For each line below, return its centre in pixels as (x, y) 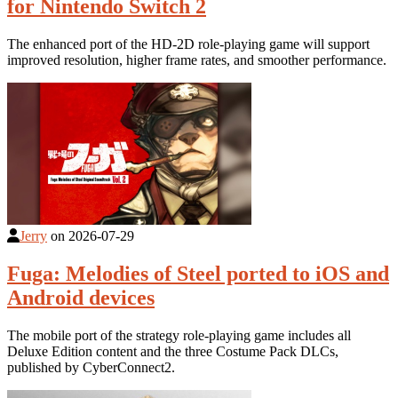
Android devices (81, 297)
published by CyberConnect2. (91, 367)
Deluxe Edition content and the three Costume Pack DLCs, (173, 351)
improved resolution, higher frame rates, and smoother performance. (197, 60)
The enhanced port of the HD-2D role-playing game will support (188, 44)
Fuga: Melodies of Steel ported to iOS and (198, 273)
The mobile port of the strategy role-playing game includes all (179, 335)
